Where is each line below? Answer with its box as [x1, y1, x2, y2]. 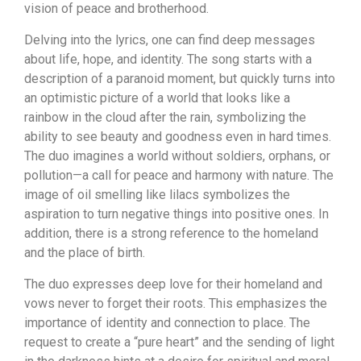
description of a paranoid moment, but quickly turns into [24, 71, 335, 86]
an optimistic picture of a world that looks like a [24, 90, 290, 106]
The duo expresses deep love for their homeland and [24, 276, 322, 292]
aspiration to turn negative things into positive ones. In [24, 206, 329, 222]
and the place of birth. [24, 245, 145, 260]
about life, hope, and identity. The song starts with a [24, 52, 312, 67]
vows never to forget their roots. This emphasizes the [24, 296, 327, 311]
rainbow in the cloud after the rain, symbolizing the [24, 110, 306, 125]
